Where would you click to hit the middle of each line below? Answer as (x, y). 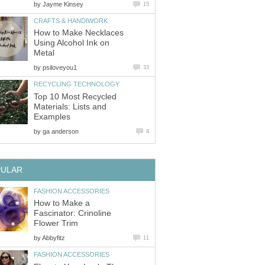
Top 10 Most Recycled (75, 96)
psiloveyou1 (60, 68)
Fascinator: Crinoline (72, 214)
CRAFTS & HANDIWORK (71, 20)
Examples (52, 117)
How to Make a (62, 203)
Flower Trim (56, 224)
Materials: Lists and (70, 106)
